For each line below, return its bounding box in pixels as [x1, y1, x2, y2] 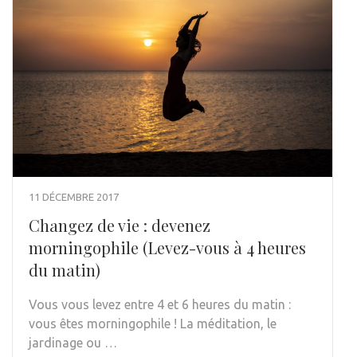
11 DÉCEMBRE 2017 [29, 190, 119, 202]
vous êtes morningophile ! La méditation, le [29, 316, 277, 331]
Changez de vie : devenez [29, 214, 210, 236]
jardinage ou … [29, 335, 117, 350]
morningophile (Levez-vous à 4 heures [29, 236, 306, 258]
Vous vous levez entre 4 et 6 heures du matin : [29, 296, 291, 312]
